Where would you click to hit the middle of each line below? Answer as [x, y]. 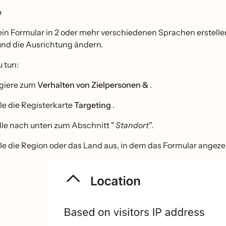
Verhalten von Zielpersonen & [94, 84]
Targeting [93, 105]
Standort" [133, 125]
